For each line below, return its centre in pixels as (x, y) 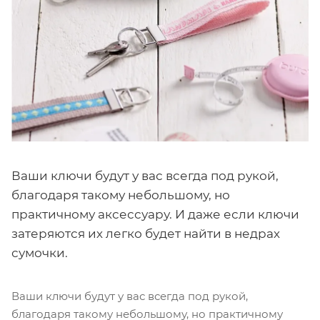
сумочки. (40, 252)
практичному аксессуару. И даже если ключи (155, 214)
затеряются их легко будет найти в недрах (146, 233)
